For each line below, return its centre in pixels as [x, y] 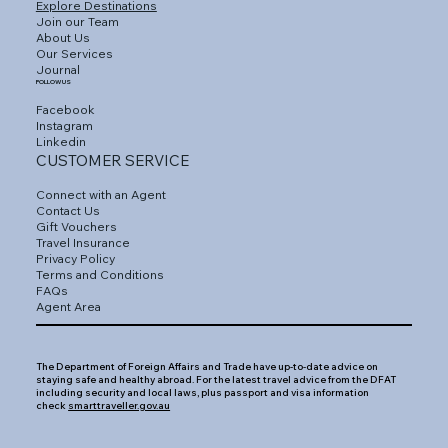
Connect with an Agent [100, 194]
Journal [57, 69]
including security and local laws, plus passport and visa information [203, 391]
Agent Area [68, 306]
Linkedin [60, 141]
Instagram [64, 125]
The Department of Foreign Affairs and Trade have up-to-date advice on [207, 365]
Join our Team [77, 21]
